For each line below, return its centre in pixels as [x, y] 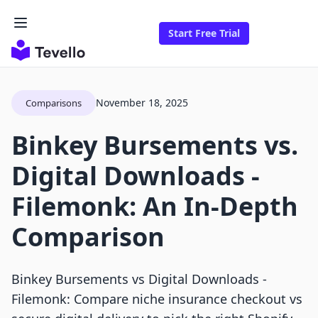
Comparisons [54, 103]
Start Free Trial [204, 33]
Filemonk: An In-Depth [155, 207]
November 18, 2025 [142, 103]
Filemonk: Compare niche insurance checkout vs [157, 299]
